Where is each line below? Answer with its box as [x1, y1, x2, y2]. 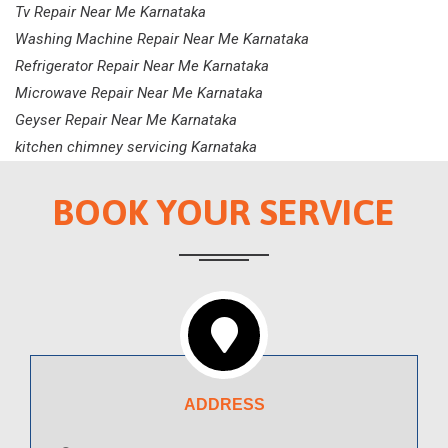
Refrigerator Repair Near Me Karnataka [15, 57, 269, 76]
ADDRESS [183, 396, 265, 414]
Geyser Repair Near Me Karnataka [15, 111, 237, 130]
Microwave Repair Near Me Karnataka [15, 84, 263, 103]
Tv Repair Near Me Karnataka [15, 3, 206, 22]
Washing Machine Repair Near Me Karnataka [15, 30, 309, 49]
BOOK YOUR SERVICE [53, 191, 395, 234]
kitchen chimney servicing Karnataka [15, 138, 257, 157]
